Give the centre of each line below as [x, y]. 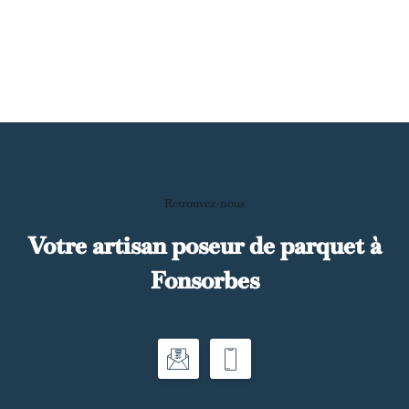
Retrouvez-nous [204, 204]
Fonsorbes [204, 281]
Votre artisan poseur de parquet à [204, 246]
